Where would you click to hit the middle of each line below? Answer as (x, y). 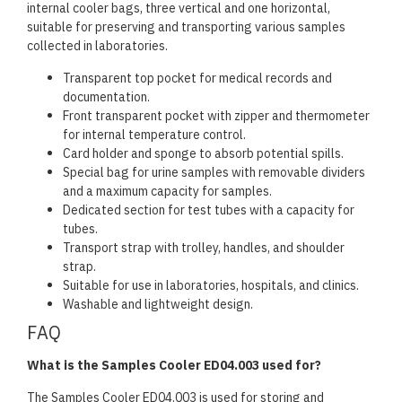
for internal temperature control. (154, 135)
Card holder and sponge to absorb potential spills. (203, 154)
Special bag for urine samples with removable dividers (214, 173)
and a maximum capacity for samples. (167, 192)
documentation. (106, 97)
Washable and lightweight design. (158, 305)
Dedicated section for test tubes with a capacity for (209, 210)
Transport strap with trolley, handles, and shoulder (204, 248)
